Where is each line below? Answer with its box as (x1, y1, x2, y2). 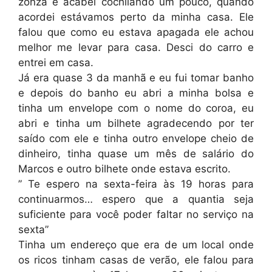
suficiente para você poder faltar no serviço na (18, 208, 254, 220)
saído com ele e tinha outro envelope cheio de (18, 132, 254, 144)
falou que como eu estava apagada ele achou (18, 25, 254, 38)
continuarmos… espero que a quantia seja (18, 192, 254, 205)
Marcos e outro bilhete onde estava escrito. (18, 162, 231, 175)
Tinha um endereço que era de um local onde (18, 238, 254, 251)
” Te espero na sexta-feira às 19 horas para (18, 177, 254, 190)
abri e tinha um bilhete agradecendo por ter (18, 117, 254, 129)
